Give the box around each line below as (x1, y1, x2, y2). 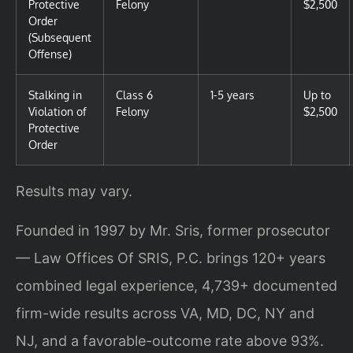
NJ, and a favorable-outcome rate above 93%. (16, 332, 324, 349)
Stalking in (28, 87, 82, 102)
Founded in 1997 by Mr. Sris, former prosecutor (16, 221, 330, 239)
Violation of (28, 104, 87, 119)
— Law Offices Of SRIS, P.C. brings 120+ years (16, 249, 325, 266)
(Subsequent (28, 30, 91, 45)
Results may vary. (16, 183, 132, 200)
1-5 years (210, 87, 255, 102)
